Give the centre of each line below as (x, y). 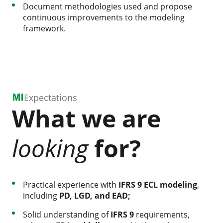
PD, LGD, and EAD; (95, 195)
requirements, (162, 214)
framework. (44, 28)
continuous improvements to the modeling (104, 17)
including (41, 195)
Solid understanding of (67, 214)
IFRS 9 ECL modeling (158, 184)
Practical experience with (71, 184)
